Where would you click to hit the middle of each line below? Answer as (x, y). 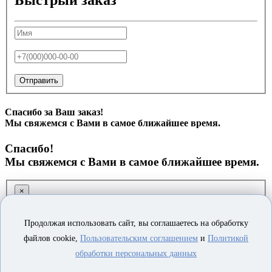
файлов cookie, (52, 238)
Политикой (228, 238)
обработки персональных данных (136, 253)
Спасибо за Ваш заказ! (54, 112)
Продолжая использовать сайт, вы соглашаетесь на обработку (136, 223)
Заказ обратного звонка (92, 217)
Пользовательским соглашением (139, 238)
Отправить (39, 81)
